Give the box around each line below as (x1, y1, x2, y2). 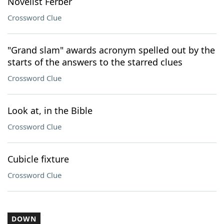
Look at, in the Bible (7, 104, 92, 116)
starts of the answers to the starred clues (7, 56, 182, 68)
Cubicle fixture (7, 153, 69, 165)
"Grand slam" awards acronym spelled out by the (7, 44, 215, 56)
